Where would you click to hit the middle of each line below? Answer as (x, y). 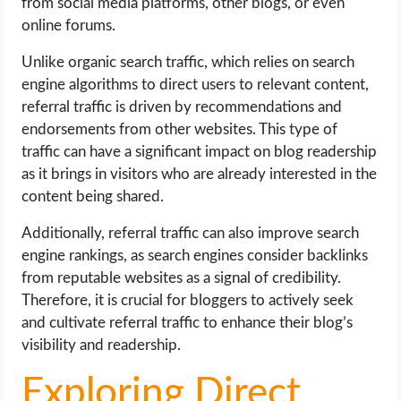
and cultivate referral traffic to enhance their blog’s (188, 323)
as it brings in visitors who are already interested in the (200, 175)
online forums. (69, 26)
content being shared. (93, 197)
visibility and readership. (102, 346)
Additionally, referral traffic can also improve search (191, 234)
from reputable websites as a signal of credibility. (182, 278)
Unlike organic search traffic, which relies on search (188, 63)
